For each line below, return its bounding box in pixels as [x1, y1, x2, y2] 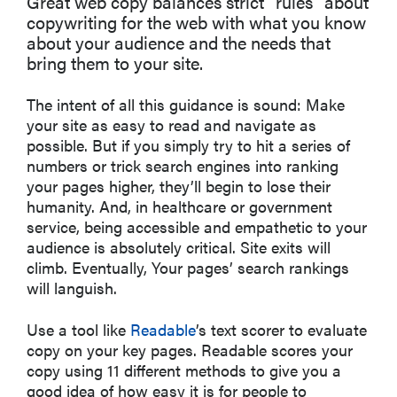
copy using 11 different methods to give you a [27, 359, 341, 381]
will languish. [27, 276, 117, 299]
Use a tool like [27, 318, 130, 340]
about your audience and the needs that [27, 29, 331, 55]
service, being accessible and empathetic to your [27, 215, 367, 237]
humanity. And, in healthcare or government [27, 195, 332, 217]
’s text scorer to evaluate [196, 318, 367, 340]
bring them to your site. [27, 50, 203, 75]
